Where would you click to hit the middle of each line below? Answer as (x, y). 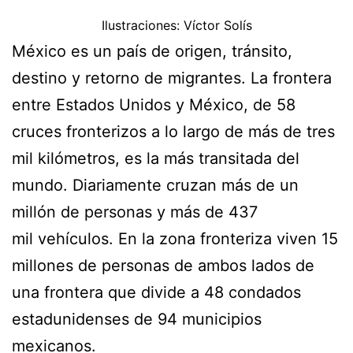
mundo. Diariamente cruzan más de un (155, 185)
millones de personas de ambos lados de (163, 265)
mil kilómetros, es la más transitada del (156, 158)
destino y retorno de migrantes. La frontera (172, 78)
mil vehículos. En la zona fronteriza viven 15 (175, 238)
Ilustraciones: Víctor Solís (176, 25)
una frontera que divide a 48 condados (156, 292)
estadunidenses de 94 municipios (137, 319)
